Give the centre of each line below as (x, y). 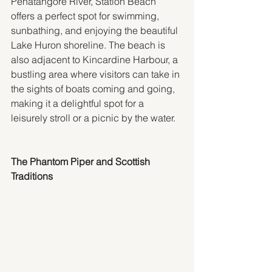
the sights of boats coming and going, (94, 88)
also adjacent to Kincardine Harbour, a (96, 59)
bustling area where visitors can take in (97, 74)
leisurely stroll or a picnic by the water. (93, 117)
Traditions (32, 176)
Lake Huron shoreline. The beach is (89, 45)
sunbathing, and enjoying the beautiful (96, 30)
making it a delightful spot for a (79, 103)
